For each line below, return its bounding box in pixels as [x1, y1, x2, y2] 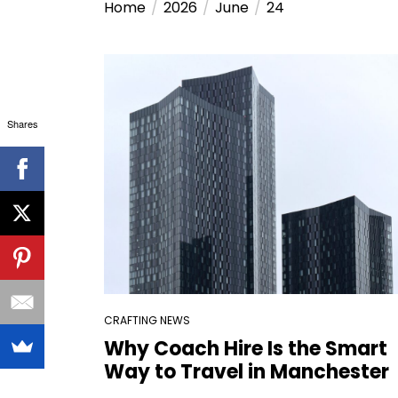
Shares [6, 116, 38, 131]
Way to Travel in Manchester [104, 358, 389, 386]
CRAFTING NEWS [104, 313, 190, 328]
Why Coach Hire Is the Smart [104, 335, 387, 362]
